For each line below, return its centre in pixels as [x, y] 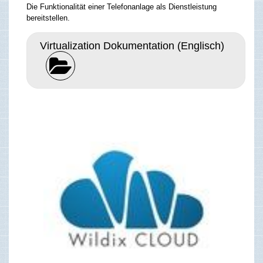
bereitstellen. [48, 18]
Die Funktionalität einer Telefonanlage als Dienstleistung [122, 6]
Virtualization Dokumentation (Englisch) [132, 46]
